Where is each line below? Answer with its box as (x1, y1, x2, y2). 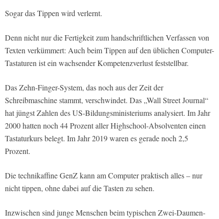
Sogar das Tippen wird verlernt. (5, 8, 102, 19)
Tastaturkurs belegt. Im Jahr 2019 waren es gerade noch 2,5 (5, 133, 188, 144)
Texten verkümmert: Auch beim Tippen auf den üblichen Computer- (5, 45, 214, 56)
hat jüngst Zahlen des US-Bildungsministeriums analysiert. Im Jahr (5, 108, 210, 118)
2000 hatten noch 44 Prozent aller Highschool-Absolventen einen (5, 120, 206, 131)
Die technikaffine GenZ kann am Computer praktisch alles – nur (5, 170, 202, 181)
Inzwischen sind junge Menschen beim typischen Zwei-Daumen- (5, 207, 205, 218)
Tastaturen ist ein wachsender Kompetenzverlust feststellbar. (5, 58, 189, 68)
